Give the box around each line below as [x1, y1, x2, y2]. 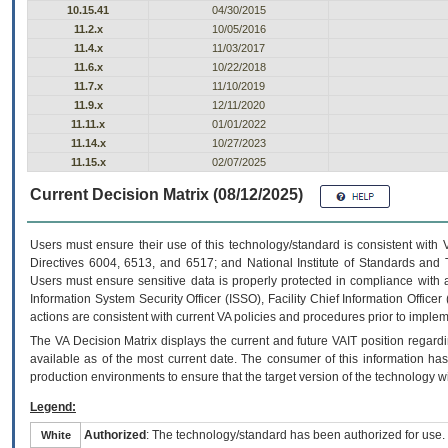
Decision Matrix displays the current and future [68, 334, 333, 349]
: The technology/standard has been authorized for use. [146, 428, 445, 443]
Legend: [30, 400, 76, 415]
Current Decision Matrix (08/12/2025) [30, 185, 303, 204]
